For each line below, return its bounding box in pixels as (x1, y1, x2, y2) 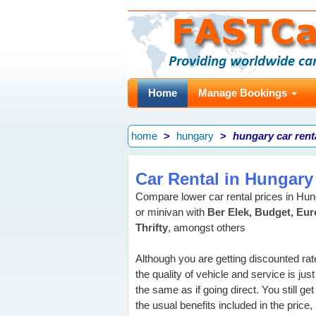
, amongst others (168, 221, 245, 233)
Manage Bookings (198, 87, 290, 99)
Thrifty (135, 221, 168, 233)
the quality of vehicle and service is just (135, 268, 315, 280)
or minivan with (135, 206, 207, 218)
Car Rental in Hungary (135, 169, 313, 188)
